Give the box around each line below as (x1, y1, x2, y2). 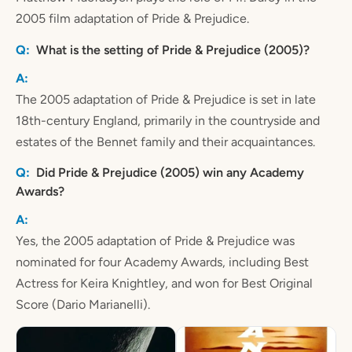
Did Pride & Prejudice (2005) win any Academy (36, 164, 304, 180)
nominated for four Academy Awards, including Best (16, 254, 309, 269)
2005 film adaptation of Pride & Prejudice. (16, 11, 249, 27)
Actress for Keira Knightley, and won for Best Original (16, 275, 313, 291)
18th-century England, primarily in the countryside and (16, 112, 320, 128)
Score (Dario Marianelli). (16, 296, 150, 312)
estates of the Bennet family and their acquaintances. (16, 134, 315, 149)
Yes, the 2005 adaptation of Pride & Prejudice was (16, 233, 295, 248)
